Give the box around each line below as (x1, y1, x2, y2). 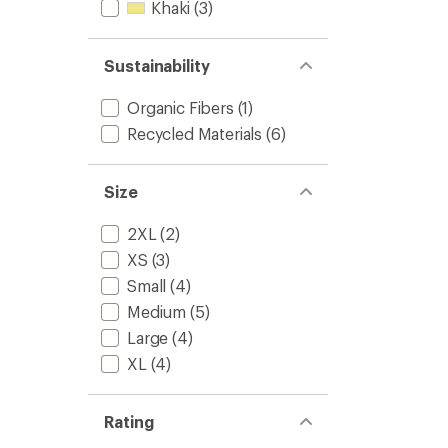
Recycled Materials (127, 124, 263, 143)
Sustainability (104, 56, 210, 75)
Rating (104, 412, 154, 431)
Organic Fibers (127, 98, 234, 117)
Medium (127, 302, 187, 321)
